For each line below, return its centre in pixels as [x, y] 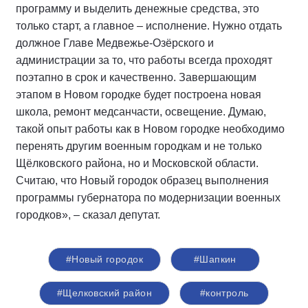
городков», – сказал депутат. [88, 215]
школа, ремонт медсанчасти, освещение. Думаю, [141, 112]
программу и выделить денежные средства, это [137, 9]
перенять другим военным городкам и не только [139, 146]
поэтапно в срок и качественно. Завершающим [136, 77]
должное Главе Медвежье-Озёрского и [115, 43]
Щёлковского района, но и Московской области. [137, 163]
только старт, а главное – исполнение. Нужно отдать [149, 26]
